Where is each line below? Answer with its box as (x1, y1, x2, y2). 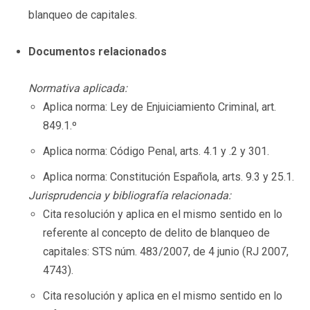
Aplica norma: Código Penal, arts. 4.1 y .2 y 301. (43, 144, 269, 158)
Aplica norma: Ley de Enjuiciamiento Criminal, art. (43, 100, 276, 113)
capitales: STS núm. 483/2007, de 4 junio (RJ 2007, (43, 244, 289, 258)
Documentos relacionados (28, 44, 167, 58)
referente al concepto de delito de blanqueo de (43, 226, 270, 239)
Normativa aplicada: (28, 81, 127, 95)
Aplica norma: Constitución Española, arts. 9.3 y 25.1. (43, 170, 294, 183)
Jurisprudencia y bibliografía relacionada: (28, 188, 231, 202)
